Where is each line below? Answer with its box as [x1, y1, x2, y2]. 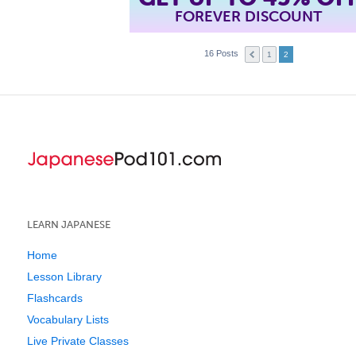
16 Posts [203, 48, 241, 58]
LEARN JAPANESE [27, 218, 110, 230]
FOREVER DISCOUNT [174, 6, 323, 25]
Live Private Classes [27, 334, 129, 347]
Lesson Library [27, 269, 102, 283]
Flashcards [27, 291, 83, 304]
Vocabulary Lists [27, 312, 109, 326]
